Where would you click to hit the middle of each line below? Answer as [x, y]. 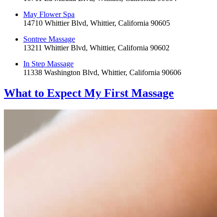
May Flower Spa [49, 15]
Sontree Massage [49, 39]
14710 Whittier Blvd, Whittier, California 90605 [97, 23]
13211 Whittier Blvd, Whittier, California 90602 [96, 48]
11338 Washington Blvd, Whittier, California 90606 [102, 73]
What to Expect [44, 93]
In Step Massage [48, 64]
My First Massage [129, 93]
